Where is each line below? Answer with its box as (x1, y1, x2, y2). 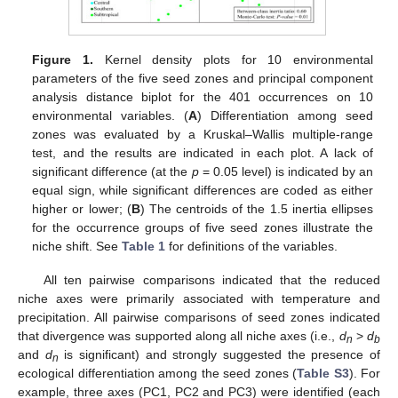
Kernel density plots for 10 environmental (92, 52, 373, 67)
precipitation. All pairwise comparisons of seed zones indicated (18, 309, 380, 324)
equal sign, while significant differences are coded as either (32, 182, 373, 197)
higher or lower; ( (32, 201, 131, 216)
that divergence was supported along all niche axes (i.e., (18, 328, 339, 343)
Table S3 (297, 365, 349, 380)
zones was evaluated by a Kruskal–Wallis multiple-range (32, 126, 373, 141)
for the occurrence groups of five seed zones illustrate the (32, 219, 373, 235)
